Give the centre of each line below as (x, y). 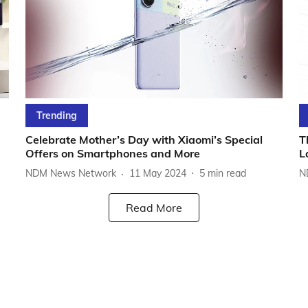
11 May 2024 (157, 174)
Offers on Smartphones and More (112, 153)
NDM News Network (70, 174)
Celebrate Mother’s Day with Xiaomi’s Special (144, 139)
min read (227, 174)
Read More (154, 207)
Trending (56, 115)
